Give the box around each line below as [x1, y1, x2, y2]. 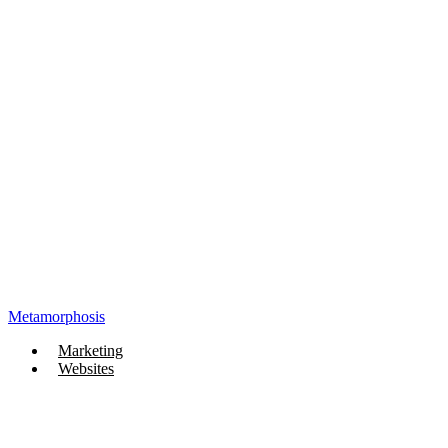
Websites [58, 359, 114, 377]
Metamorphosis [8, 307, 105, 325]
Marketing [58, 341, 123, 359]
